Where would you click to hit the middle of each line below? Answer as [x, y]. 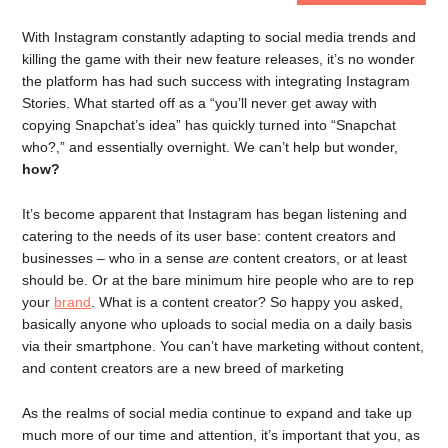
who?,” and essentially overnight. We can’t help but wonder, [210, 147]
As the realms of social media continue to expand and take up [217, 412]
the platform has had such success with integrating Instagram [216, 81]
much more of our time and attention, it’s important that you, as [221, 434]
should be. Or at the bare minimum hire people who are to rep [218, 279]
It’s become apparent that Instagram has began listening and [215, 213]
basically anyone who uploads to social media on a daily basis [217, 323]
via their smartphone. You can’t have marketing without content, [223, 345]
